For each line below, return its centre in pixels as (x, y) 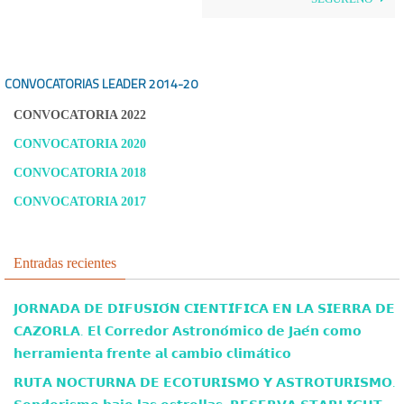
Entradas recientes (65, 262)
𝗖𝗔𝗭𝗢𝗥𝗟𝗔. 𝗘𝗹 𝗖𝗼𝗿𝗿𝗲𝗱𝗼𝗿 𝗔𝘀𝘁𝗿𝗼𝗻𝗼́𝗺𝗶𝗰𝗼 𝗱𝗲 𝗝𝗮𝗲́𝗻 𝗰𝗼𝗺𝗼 (188, 331)
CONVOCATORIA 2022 (80, 115)
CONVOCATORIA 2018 (80, 172)
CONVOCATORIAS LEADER (75, 83)
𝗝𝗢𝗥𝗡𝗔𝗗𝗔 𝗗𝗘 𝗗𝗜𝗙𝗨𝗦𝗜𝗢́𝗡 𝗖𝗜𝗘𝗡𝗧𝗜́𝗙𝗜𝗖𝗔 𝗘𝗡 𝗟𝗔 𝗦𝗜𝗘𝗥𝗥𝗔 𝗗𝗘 (204, 308)
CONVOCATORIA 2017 (80, 201)
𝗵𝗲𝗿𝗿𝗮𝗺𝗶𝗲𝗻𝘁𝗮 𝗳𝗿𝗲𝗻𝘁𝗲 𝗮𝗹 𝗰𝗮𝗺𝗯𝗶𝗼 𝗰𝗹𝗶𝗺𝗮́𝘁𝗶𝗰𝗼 (152, 353)
